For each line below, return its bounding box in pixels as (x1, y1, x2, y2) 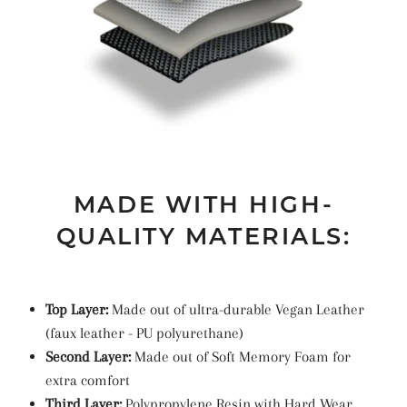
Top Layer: (45, 301, 108, 319)
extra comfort (45, 372, 130, 390)
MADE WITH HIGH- (73, 190, 334, 219)
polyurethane (156, 324, 239, 342)
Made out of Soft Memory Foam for (131, 348, 351, 366)
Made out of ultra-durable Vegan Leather (108, 301, 364, 319)
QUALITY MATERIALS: (55, 222, 352, 251)
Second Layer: (45, 348, 131, 366)
